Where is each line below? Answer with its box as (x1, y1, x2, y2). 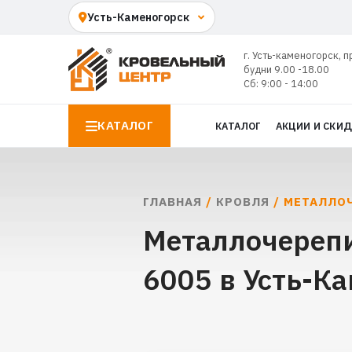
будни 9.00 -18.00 (243, 63, 329, 75)
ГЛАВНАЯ (143, 194, 202, 209)
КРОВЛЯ (216, 194, 269, 209)
